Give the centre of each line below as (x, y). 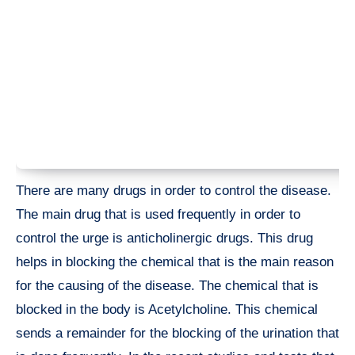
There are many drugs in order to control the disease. (174, 190)
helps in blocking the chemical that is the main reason (175, 261)
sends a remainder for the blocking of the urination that (177, 333)
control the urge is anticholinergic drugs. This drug (164, 238)
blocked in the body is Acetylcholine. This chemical (167, 309)
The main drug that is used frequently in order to (158, 214)
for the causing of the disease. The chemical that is (167, 285)
